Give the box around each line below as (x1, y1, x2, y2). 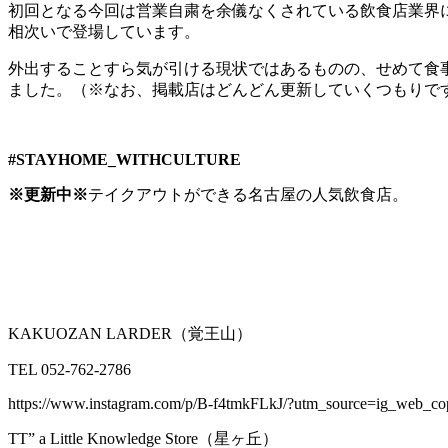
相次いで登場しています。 (8, 23, 200, 41)
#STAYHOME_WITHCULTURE (8, 151, 241, 169)
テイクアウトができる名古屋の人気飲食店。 (88, 186, 408, 204)
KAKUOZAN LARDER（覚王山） (8, 325, 252, 343)
